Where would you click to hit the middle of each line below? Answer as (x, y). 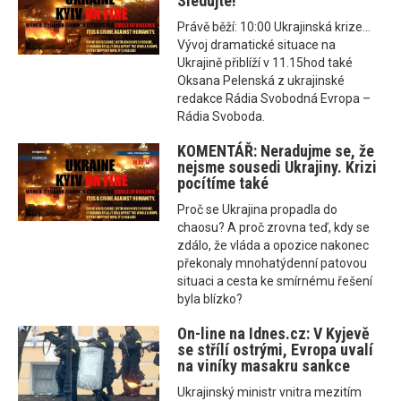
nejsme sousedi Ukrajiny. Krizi (277, 167)
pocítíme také (223, 183)
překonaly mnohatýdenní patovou (273, 264)
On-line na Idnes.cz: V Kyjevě (274, 334)
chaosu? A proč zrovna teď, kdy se (274, 228)
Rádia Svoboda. (222, 117)
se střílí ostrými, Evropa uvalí (276, 350)
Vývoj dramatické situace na (257, 45)
